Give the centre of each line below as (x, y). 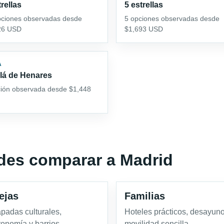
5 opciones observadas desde (172, 18)
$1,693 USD (144, 29)
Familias (145, 196)
